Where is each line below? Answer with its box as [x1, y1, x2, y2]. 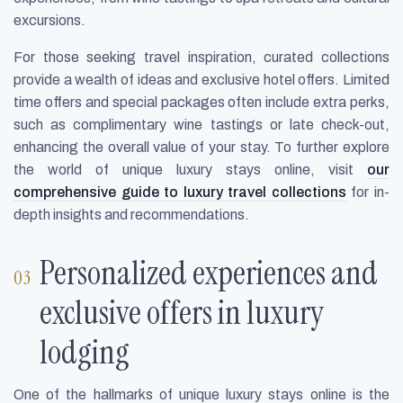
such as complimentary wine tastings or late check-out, [13, 117, 390, 133]
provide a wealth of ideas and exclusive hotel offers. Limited [13, 72, 390, 88]
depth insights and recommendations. [13, 207, 249, 223]
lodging [40, 331, 130, 374]
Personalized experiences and [40, 252, 379, 295]
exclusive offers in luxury [40, 291, 325, 335]
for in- [345, 184, 390, 201]
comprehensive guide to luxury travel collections [13, 184, 346, 201]
